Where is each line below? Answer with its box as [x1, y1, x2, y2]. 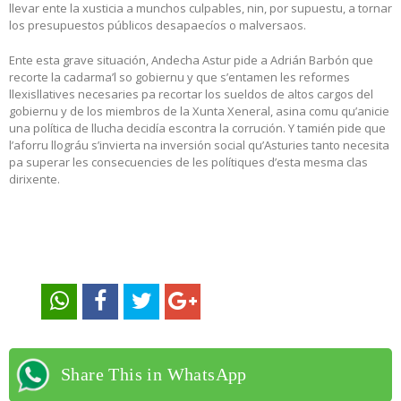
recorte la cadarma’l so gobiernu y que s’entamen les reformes [9, 69, 350, 86]
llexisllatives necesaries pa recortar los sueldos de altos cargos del [9, 86, 373, 103]
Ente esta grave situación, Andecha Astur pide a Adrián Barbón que [9, 52, 373, 69]
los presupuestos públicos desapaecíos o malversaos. [9, 17, 306, 34]
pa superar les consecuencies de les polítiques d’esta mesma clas [9, 154, 368, 171]
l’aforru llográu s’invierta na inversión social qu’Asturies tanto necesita [9, 137, 389, 154]
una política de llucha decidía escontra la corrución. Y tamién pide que [9, 120, 386, 137]
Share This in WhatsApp [61, 364, 247, 385]
